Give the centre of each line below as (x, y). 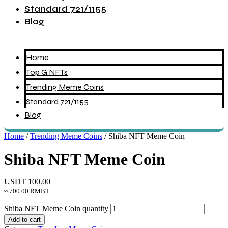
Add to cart (24, 220)
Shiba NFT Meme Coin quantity (56, 208)
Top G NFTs (47, 72)
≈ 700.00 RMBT (27, 191)
